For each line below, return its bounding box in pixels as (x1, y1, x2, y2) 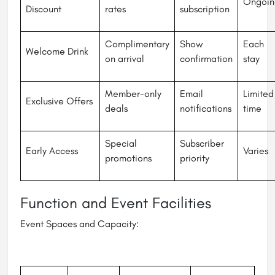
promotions (105, 152, 152, 165)
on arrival (105, 53, 144, 65)
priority (180, 152, 209, 165)
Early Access (26, 145, 78, 157)
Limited (243, 88, 274, 100)
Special (105, 137, 137, 150)
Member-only (105, 88, 161, 100)
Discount (26, 3, 61, 15)
